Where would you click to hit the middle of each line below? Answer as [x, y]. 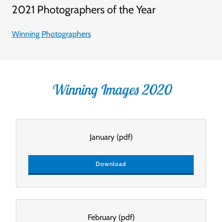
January [102, 137]
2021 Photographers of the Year [84, 9]
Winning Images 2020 [111, 89]
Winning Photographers [52, 34]
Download [111, 164]
